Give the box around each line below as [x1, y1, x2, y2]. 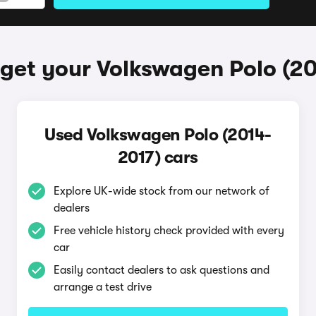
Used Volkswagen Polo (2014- [44, 125, 272, 145]
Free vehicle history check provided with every [53, 224, 284, 237]
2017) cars [117, 147, 198, 167]
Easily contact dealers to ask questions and [53, 264, 269, 276]
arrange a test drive [53, 281, 152, 293]
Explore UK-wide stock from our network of [53, 185, 269, 197]
